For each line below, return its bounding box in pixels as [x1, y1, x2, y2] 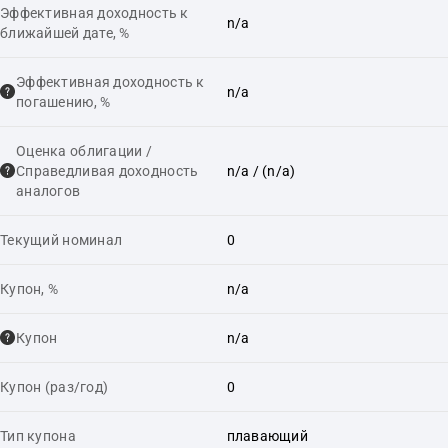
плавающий [226, 427, 309, 444]
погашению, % [16, 93, 111, 110]
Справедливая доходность [16, 162, 199, 179]
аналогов [16, 182, 81, 199]
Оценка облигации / [16, 142, 153, 159]
